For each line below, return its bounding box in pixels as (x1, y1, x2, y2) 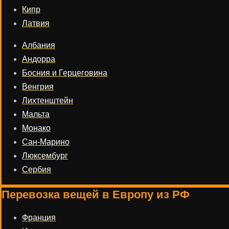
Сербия (22, 165, 51, 174)
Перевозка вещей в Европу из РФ (2, 188, 190, 201)
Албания (22, 41, 55, 50)
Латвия (22, 19, 50, 28)
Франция (22, 213, 56, 222)
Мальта (22, 110, 50, 119)
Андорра (22, 55, 55, 63)
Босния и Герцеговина (22, 68, 107, 77)
